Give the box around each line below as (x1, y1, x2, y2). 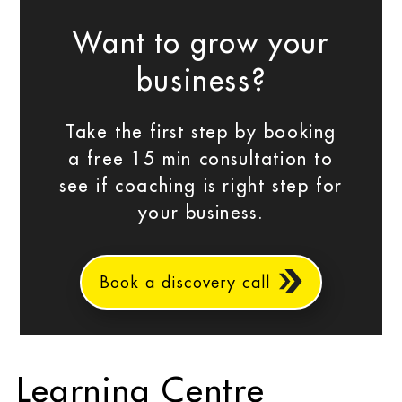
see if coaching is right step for (59, 177, 343, 196)
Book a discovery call (100, 274, 271, 291)
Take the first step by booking (65, 123, 336, 142)
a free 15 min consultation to (68, 150, 334, 169)
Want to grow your (73, 30, 329, 59)
